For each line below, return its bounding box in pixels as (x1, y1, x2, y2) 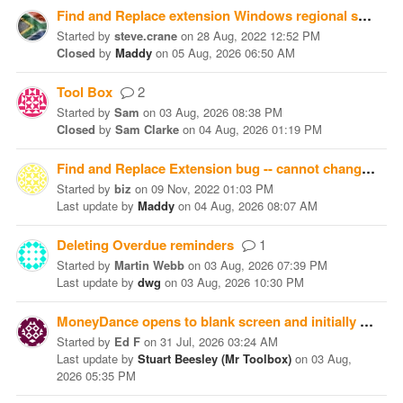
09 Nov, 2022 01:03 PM (151, 180, 273, 197)
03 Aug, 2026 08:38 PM (159, 103, 282, 121)
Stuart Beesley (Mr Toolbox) (138, 350, 291, 367)
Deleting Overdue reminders (57, 235, 234, 255)
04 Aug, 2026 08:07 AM (194, 197, 318, 214)
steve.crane (114, 27, 177, 44)
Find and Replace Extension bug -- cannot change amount (362, 158, 375, 178)
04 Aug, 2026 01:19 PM (199, 121, 322, 138)
